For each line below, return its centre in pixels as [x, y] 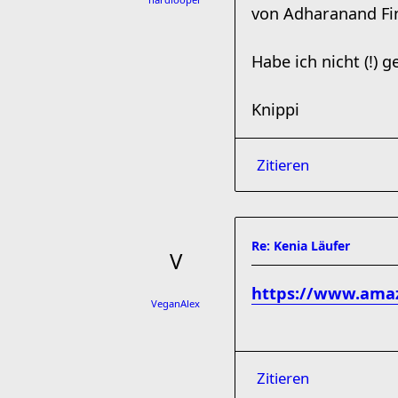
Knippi [275, 109]
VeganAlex [175, 303]
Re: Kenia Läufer [301, 246]
